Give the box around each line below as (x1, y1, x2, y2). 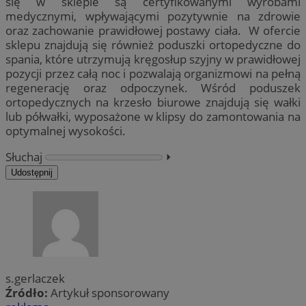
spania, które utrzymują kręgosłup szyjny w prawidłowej (5, 51, 301, 67)
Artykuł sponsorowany (51, 284, 169, 301)
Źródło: (5, 284, 51, 301)
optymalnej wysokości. (5, 122, 126, 139)
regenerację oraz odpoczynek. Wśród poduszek (5, 79, 301, 96)
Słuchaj (5, 148, 42, 165)
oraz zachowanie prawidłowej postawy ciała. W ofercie (5, 22, 301, 38)
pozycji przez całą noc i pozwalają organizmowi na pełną (5, 65, 301, 81)
